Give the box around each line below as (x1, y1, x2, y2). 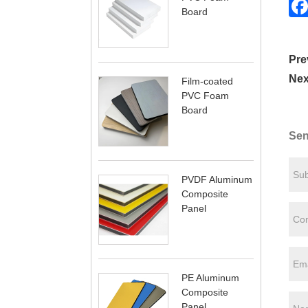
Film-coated (181, 76, 233, 87)
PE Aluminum (181, 272, 239, 284)
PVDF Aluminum (181, 174, 252, 186)
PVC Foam (181, 90, 229, 102)
